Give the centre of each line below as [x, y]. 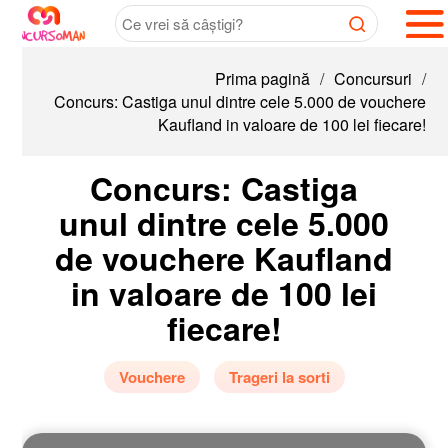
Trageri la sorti [257, 377]
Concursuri [350, 78]
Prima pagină [240, 78]
